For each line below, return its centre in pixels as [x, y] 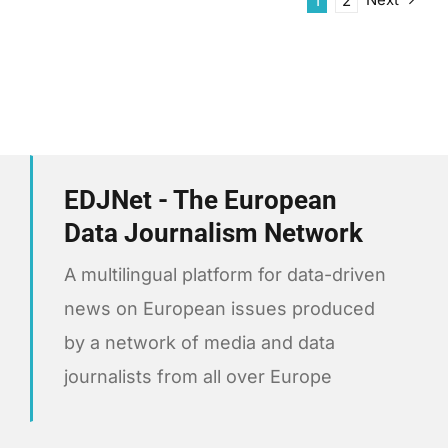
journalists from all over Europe [197, 376]
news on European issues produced [219, 308]
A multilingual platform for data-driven [224, 274]
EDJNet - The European [200, 200]
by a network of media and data [199, 342]
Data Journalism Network [213, 233]
